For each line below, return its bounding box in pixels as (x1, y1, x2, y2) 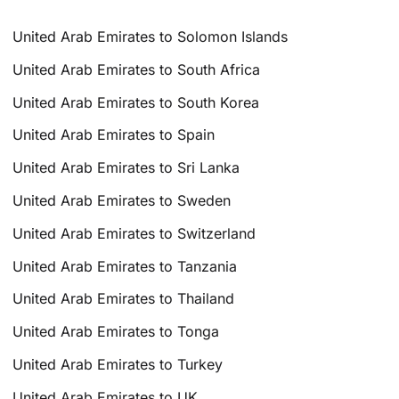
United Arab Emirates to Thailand (12, 289, 235, 308)
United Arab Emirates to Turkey (12, 354, 224, 373)
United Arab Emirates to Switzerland (12, 224, 256, 242)
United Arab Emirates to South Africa (12, 60, 261, 78)
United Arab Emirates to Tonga (12, 322, 220, 341)
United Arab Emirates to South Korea (12, 93, 260, 111)
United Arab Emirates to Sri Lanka (12, 159, 240, 177)
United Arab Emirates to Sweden (12, 191, 232, 209)
